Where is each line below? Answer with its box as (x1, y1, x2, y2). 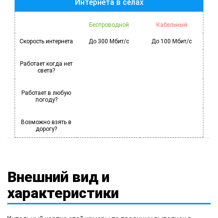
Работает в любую (21, 89, 71, 96)
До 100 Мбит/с (151, 37, 192, 45)
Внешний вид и (7, 168, 109, 185)
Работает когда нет (20, 60, 73, 67)
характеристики (7, 184, 119, 201)
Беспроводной (89, 21, 129, 28)
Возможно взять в (21, 118, 72, 126)
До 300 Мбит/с (89, 37, 129, 45)
